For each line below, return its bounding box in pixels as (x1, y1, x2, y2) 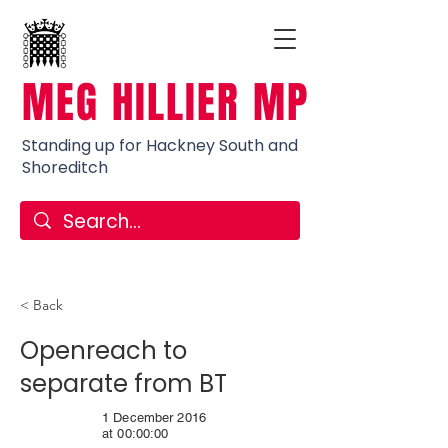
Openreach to (20, 334, 187, 367)
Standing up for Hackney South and (22, 134, 298, 157)
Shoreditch (22, 156, 108, 179)
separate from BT (20, 367, 227, 400)
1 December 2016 (102, 410, 206, 425)
